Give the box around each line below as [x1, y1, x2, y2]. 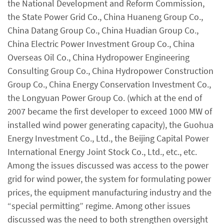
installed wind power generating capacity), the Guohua [7, 118, 213, 130]
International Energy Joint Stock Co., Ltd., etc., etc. [7, 145, 197, 157]
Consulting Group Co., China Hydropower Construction [7, 64, 213, 76]
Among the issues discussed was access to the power [7, 159, 208, 171]
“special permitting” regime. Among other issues [7, 199, 190, 211]
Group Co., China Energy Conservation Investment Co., [7, 78, 211, 90]
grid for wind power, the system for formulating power [7, 172, 211, 184]
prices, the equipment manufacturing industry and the [7, 186, 211, 198]
